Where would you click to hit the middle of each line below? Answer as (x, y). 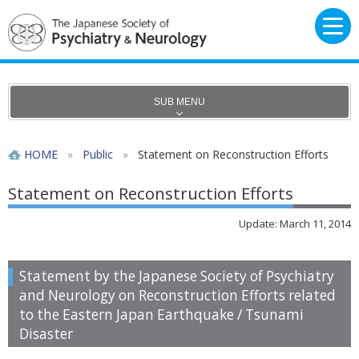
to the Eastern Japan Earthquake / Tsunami (161, 314)
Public (98, 154)
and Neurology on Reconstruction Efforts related (177, 295)
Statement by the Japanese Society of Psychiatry (177, 276)
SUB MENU (179, 101)
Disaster (46, 333)
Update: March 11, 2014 (295, 223)
